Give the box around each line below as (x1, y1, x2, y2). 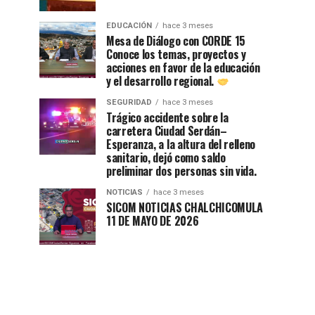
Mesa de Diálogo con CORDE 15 (106, 32, 246, 50)
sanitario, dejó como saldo (106, 149, 226, 167)
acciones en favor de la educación (106, 59, 260, 77)
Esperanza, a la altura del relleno (106, 136, 256, 153)
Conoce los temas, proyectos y (106, 46, 246, 63)
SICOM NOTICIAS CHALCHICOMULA (106, 199, 264, 217)
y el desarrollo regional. (106, 72, 217, 90)
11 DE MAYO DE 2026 (106, 212, 199, 230)
